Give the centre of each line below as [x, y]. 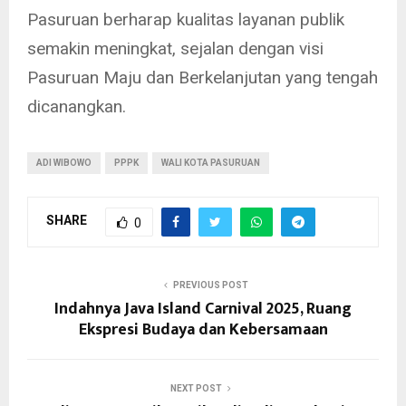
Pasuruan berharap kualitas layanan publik [186, 19]
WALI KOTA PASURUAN [211, 162]
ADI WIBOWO [64, 162]
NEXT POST [196, 388]
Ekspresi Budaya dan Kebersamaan [203, 329]
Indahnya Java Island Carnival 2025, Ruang [203, 309]
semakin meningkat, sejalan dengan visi [175, 48]
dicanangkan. [77, 106]
